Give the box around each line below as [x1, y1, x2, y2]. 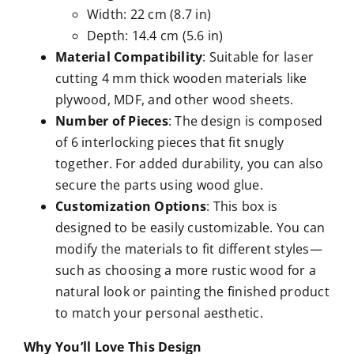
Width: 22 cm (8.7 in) [86, 5, 212, 23]
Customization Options [55, 197, 207, 215]
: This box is [206, 197, 278, 215]
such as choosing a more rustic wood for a [55, 261, 316, 279]
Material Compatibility [55, 47, 203, 66]
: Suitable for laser [202, 47, 314, 66]
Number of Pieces [55, 111, 168, 130]
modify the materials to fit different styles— [55, 239, 322, 258]
